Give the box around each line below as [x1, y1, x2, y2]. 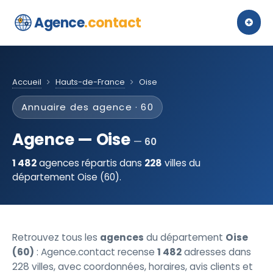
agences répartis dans [37, 157, 144, 169]
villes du [162, 157, 200, 169]
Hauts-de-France [55, 76, 125, 88]
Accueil [12, 76, 41, 88]
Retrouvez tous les [12, 231, 100, 244]
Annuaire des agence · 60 [21, 101, 154, 113]
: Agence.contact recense [34, 246, 157, 258]
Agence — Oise [12, 129, 134, 151]
